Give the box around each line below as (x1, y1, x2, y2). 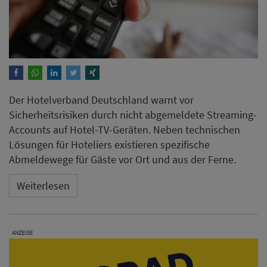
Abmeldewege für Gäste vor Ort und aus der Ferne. (9, 152, 236, 166)
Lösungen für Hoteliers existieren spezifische (9, 137, 210, 151)
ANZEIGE (12, 228, 33, 237)
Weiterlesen (17, 179, 70, 193)
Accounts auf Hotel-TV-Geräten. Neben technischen (9, 122, 240, 136)
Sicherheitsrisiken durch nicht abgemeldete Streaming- (9, 107, 257, 122)
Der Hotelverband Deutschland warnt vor (9, 92, 194, 107)
